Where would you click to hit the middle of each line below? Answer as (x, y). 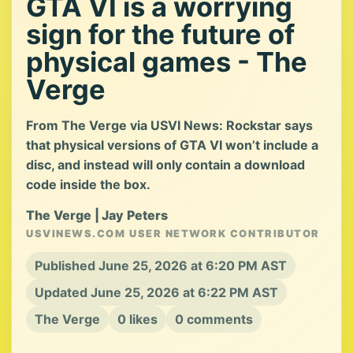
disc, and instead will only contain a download (165, 165)
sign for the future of (160, 34)
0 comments (214, 319)
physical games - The (167, 62)
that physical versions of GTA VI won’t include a (172, 145)
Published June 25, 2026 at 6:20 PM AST (161, 266)
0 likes (137, 319)
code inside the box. (88, 184)
